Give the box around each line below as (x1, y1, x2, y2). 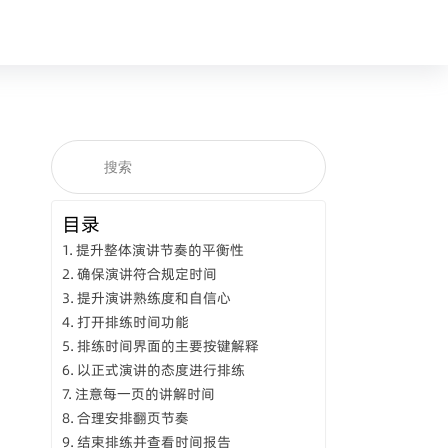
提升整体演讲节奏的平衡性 (75, 240, 244, 260)
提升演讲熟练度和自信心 (76, 288, 231, 308)
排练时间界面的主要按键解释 (76, 336, 259, 356)
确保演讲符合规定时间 (76, 264, 217, 284)
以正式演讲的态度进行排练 (76, 360, 245, 380)
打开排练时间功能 (76, 312, 189, 332)
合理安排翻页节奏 (76, 408, 189, 428)
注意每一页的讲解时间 (74, 384, 215, 404)
